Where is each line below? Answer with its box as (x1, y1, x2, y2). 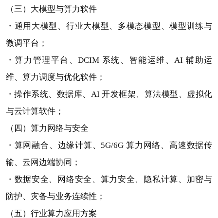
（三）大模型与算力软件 (5, 4, 97, 14)
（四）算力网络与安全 (5, 124, 89, 133)
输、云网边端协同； (5, 158, 80, 167)
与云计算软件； (5, 107, 64, 116)
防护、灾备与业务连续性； (5, 192, 105, 201)
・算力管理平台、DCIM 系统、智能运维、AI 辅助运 (5, 55, 213, 65)
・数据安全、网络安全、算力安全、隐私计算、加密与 (5, 175, 213, 184)
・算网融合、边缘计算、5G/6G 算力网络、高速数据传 (5, 141, 213, 150)
